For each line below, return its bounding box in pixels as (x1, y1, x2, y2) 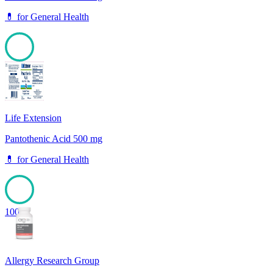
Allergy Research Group (5, 255, 99, 266)
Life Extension (5, 113, 62, 124)
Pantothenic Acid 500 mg (5, 133, 102, 144)
